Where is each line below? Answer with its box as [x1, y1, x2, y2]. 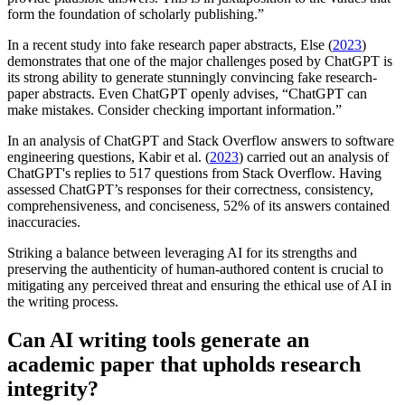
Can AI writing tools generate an [7, 327, 309, 352]
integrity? [7, 376, 99, 400]
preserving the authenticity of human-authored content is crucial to [7, 260, 383, 277]
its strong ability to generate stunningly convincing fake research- [7, 69, 377, 85]
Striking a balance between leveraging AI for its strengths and [7, 244, 357, 260]
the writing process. [7, 293, 118, 309]
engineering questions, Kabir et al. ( [7, 148, 210, 165]
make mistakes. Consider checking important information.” [7, 101, 342, 118]
